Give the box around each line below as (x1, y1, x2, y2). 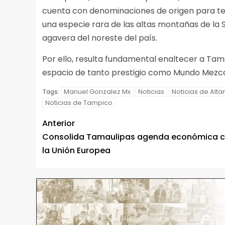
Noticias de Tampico (45, 98, 113, 108)
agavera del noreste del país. (42, 32, 157, 44)
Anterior (42, 118, 75, 130)
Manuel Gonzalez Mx (64, 87, 131, 97)
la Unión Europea (42, 145, 110, 157)
